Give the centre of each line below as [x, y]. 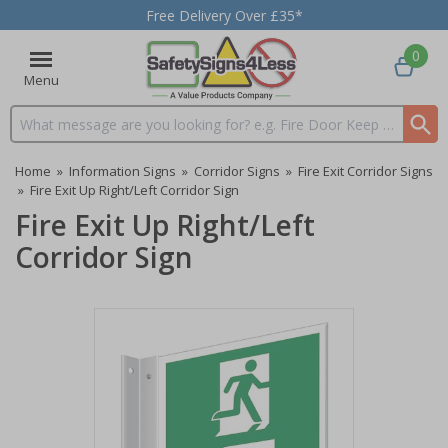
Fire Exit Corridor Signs [365, 171]
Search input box [65, 133]
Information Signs [122, 171]
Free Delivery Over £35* [224, 15]
